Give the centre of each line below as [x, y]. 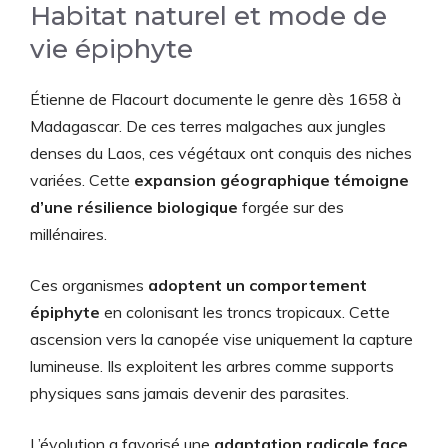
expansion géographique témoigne [271, 180]
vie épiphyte [111, 49]
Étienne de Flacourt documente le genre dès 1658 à [215, 99]
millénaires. [68, 234]
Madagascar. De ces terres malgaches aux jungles [208, 126]
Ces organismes [89, 285]
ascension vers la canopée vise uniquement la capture [221, 339]
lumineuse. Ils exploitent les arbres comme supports [212, 366]
